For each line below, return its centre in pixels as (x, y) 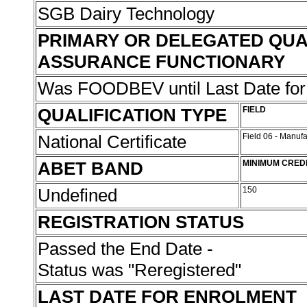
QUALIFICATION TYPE (132, 115)
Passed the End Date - (125, 249)
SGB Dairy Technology (128, 14)
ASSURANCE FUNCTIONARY (161, 62)
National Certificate (114, 142)
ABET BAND (90, 169)
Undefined (80, 195)
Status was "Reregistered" (142, 270)
